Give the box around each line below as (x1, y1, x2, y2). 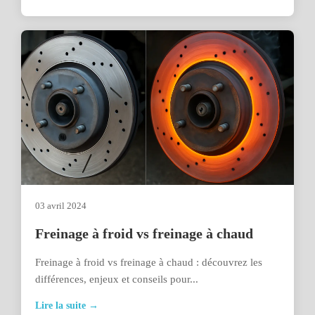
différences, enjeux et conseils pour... (35, 274, 198, 285)
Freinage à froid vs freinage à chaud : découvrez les (35, 257, 262, 268)
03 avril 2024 (35, 200, 86, 211)
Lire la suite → (35, 300, 98, 311)
